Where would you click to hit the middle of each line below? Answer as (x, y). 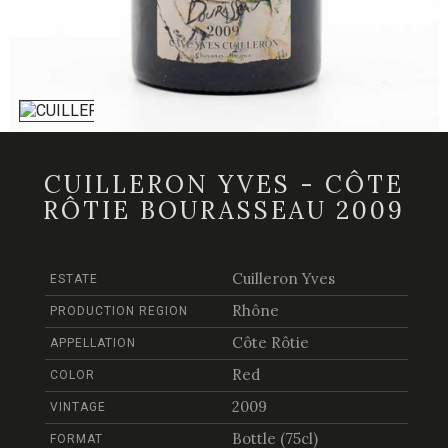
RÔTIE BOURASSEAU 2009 (224, 211)
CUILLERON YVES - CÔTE (224, 185)
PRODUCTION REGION (119, 311)
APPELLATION (93, 343)
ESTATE (74, 279)
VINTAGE (78, 407)
